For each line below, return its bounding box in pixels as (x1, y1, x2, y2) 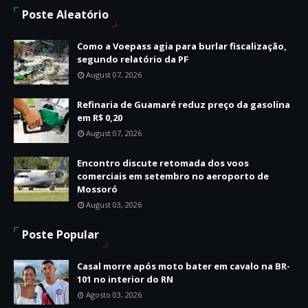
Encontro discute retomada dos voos (77, 156, 249, 169)
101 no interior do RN (77, 272, 173, 285)
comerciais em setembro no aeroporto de (77, 169, 269, 182)
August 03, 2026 (86, 199, 142, 210)
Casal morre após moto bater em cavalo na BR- (77, 259, 290, 272)
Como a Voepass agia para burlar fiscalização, (77, 39, 287, 52)
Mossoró (77, 182, 118, 195)
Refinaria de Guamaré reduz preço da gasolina (77, 98, 290, 111)
